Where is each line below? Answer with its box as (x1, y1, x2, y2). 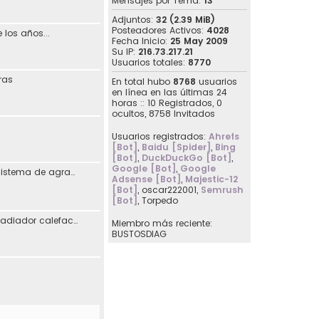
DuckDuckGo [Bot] (142, 151, 231, 164)
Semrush (201, 183, 244, 196)
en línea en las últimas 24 (112, 85, 227, 98)
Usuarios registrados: (112, 130, 209, 142)
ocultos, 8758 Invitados (112, 107, 215, 120)
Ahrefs (209, 130, 239, 142)
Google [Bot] (112, 162, 176, 174)
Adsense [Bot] (112, 172, 181, 185)
